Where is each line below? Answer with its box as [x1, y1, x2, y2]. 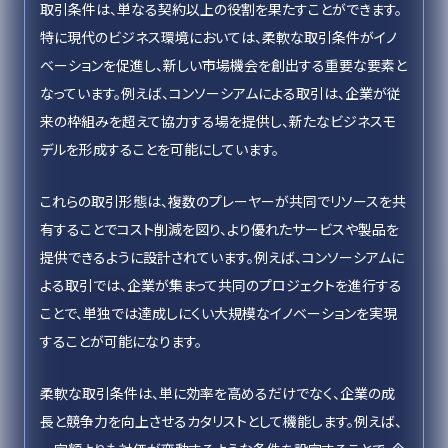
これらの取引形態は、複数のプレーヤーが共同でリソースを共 [40, 191, 406, 211]
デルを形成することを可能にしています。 [40, 139, 279, 159]
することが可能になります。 [40, 331, 202, 351]
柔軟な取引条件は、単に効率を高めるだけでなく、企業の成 [40, 383, 395, 403]
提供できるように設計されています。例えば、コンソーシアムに [40, 247, 404, 267]
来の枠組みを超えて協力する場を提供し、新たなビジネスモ [40, 111, 396, 131]
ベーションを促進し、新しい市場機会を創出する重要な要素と [40, 55, 407, 75]
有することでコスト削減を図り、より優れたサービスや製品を [40, 219, 399, 239]
